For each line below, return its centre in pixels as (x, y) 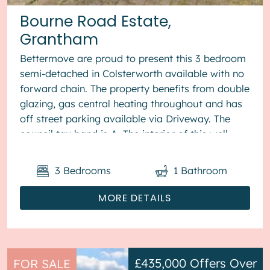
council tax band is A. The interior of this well (124, 134)
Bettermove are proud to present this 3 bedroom (133, 59)
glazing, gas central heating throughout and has (131, 104)
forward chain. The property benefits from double (135, 89)
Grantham (59, 39)
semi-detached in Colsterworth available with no (132, 74)
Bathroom (204, 170)
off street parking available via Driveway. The (125, 119)
